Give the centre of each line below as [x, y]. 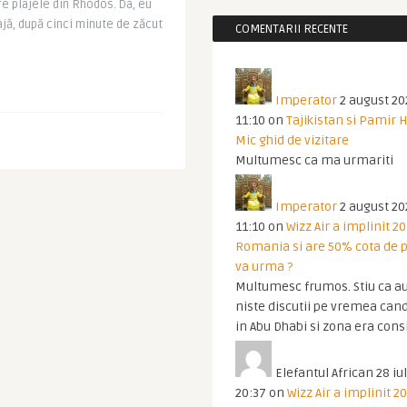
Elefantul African [324, 373]
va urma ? [264, 267]
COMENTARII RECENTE [292, 29]
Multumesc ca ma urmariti [314, 160]
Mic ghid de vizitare [292, 140]
